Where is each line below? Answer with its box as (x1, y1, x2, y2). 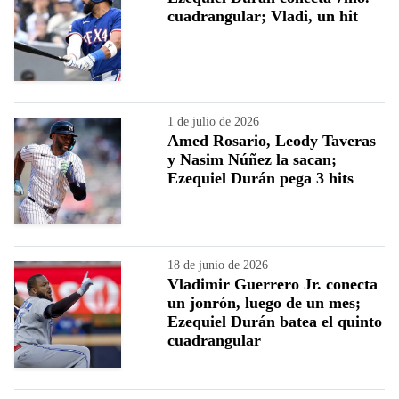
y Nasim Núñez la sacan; (167, 150, 337, 168)
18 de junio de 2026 (167, 257, 268, 272)
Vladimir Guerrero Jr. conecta (167, 274, 378, 293)
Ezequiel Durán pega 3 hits (167, 168, 354, 187)
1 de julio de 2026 (167, 114, 259, 128)
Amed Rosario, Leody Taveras (167, 131, 376, 150)
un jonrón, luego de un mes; (167, 293, 361, 312)
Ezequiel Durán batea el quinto (167, 312, 382, 330)
